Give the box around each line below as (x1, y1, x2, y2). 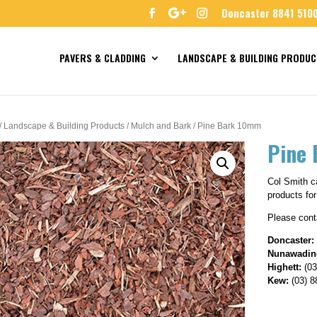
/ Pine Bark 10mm (191, 121, 262, 131)
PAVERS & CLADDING (59, 50, 146, 65)
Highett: (267, 261, 302, 272)
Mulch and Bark (131, 121, 192, 131)
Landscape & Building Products (4, 121, 125, 131)
